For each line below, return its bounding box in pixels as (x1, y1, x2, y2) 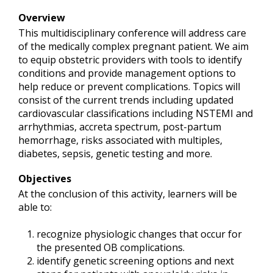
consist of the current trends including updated (18, 93, 233, 107)
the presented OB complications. (37, 240, 185, 254)
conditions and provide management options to (18, 66, 236, 80)
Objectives (18, 171, 71, 185)
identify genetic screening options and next (37, 253, 234, 268)
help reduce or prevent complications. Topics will (18, 79, 240, 93)
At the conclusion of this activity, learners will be (18, 186, 237, 200)
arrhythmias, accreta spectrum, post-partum (18, 119, 221, 133)
